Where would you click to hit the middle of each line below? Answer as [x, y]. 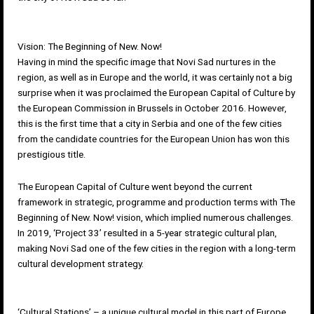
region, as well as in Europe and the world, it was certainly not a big [155, 77]
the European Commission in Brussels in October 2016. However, [152, 108]
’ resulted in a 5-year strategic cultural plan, [188, 232]
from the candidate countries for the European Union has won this [153, 138]
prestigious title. [52, 154]
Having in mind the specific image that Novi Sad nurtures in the [146, 61]
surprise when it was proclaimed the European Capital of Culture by [156, 92]
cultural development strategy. [81, 263]
